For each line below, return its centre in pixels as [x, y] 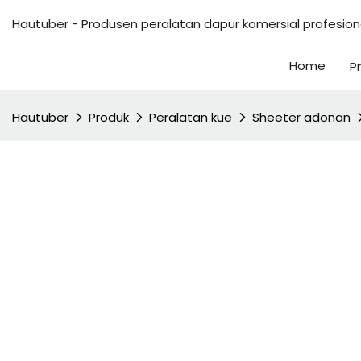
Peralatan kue [191, 118]
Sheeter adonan [301, 118]
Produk [109, 118]
